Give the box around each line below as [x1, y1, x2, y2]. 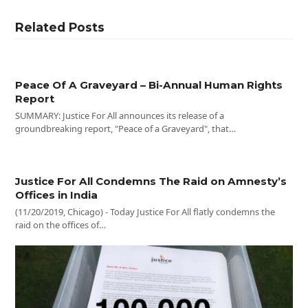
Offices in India [15, 188, 98, 201]
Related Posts [15, 19, 105, 34]
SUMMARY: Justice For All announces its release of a [15, 109, 225, 122]
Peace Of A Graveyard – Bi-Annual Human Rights [15, 78, 283, 91]
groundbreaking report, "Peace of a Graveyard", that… [15, 122, 236, 135]
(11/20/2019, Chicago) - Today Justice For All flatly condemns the [15, 205, 276, 218]
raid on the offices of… [15, 218, 107, 231]
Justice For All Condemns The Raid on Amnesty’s [15, 174, 287, 188]
